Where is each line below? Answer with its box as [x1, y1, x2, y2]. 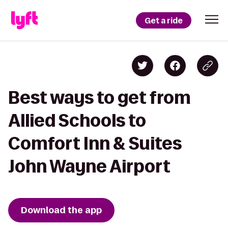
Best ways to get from [8, 88, 191, 107]
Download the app [21, 204, 102, 216]
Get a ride [145, 15, 183, 26]
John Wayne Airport [8, 157, 170, 176]
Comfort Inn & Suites [8, 134, 182, 153]
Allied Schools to [8, 111, 146, 130]
